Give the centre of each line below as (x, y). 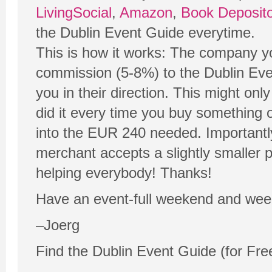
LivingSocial (74, 13)
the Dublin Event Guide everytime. (145, 33)
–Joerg (58, 225)
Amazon (146, 13)
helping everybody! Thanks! (124, 173)
